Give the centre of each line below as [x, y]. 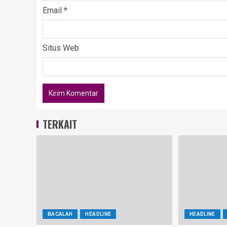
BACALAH [60, 214]
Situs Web [61, 48]
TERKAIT [60, 124]
